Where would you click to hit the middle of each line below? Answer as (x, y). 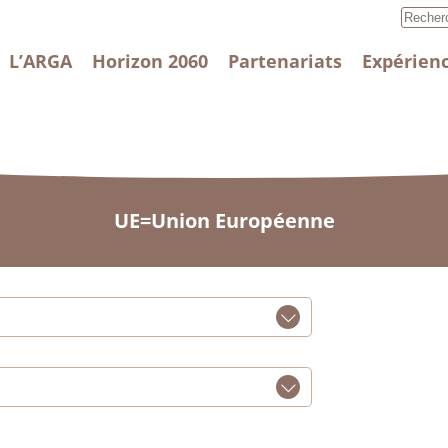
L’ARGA (40, 61)
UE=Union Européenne (224, 220)
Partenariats (285, 61)
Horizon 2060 (150, 61)
